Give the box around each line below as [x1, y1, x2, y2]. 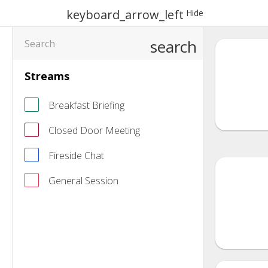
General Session [48, 174, 118, 187]
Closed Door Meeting [48, 124, 140, 137]
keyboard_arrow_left [66, 7, 184, 23]
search [150, 36, 197, 57]
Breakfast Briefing [48, 99, 124, 112]
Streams [25, 69, 69, 83]
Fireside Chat [48, 149, 104, 162]
